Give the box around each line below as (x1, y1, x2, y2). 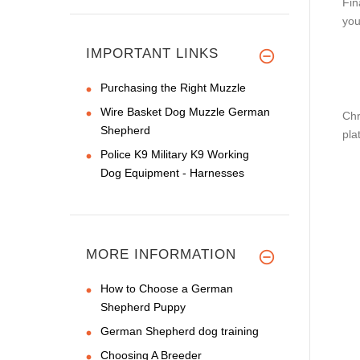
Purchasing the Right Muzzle (100, 80, 246, 94)
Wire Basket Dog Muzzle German (100, 104, 270, 118)
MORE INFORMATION (86, 246, 236, 262)
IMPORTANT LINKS (86, 45, 219, 61)
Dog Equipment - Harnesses (100, 166, 244, 179)
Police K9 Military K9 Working (100, 147, 249, 161)
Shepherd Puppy (100, 300, 186, 313)
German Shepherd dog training (100, 324, 259, 337)
